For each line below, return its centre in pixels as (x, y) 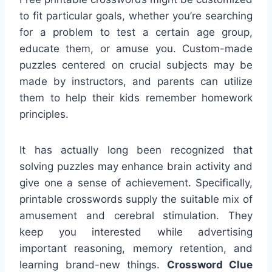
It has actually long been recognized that (136, 150)
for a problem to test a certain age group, (136, 32)
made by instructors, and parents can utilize (136, 81)
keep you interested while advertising (136, 232)
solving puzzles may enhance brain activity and (136, 166)
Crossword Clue (209, 264)
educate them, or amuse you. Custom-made (136, 48)
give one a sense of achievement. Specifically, (136, 182)
